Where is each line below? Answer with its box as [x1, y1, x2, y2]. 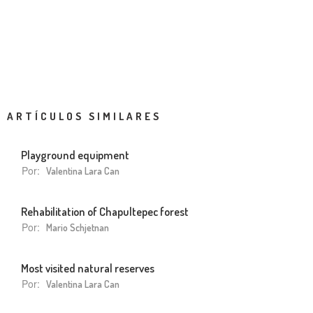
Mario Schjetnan [46, 221, 109, 233]
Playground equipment [21, 147, 129, 162]
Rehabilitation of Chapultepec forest [21, 203, 189, 219]
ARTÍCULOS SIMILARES [7, 109, 161, 123]
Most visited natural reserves [21, 260, 154, 275]
